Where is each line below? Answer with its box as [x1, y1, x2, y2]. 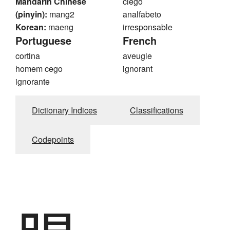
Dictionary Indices [32, 104, 97, 117]
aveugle [123, 50, 152, 62]
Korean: [15, 21, 46, 33]
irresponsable [123, 21, 172, 33]
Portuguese [15, 33, 71, 48]
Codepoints [32, 133, 74, 146]
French [123, 33, 157, 48]
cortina [15, 50, 40, 62]
